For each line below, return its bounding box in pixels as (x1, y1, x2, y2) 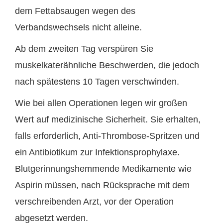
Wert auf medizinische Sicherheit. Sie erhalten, (15, 114, 201, 125)
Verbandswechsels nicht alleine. (15, 22, 142, 33)
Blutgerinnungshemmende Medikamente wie (15, 164, 192, 174)
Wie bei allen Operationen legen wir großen (15, 98, 187, 109)
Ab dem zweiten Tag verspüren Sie (15, 44, 153, 54)
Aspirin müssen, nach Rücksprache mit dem (15, 180, 190, 191)
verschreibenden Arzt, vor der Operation (15, 197, 174, 207)
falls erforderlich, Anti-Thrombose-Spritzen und (15, 131, 200, 141)
